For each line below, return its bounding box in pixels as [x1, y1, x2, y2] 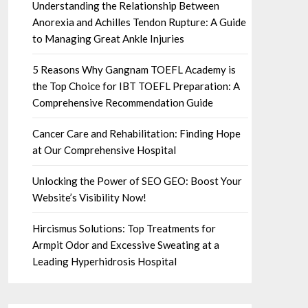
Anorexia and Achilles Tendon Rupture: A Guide [32, 16, 246, 28]
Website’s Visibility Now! [32, 191, 146, 203]
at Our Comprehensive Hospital [32, 144, 176, 156]
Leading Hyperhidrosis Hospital [32, 255, 177, 267]
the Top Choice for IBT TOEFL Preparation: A [32, 80, 240, 92]
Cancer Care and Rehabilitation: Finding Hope [32, 127, 241, 140]
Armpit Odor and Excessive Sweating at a [32, 239, 219, 251]
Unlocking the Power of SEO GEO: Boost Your [32, 175, 242, 187]
